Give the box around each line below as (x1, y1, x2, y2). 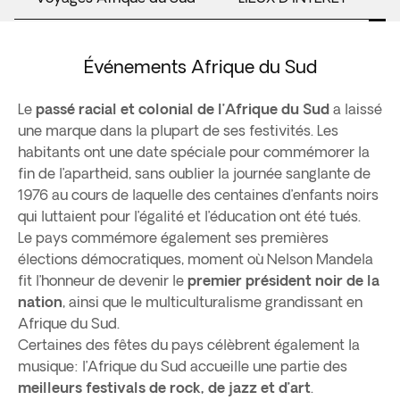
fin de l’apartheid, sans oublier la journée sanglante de (18, 165, 371, 181)
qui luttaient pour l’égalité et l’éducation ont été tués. (18, 208, 361, 224)
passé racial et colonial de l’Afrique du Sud (36, 101, 329, 117)
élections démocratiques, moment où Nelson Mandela (18, 251, 373, 267)
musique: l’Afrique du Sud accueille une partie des (18, 358, 347, 374)
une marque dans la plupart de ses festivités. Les (18, 122, 338, 138)
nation (18, 294, 62, 310)
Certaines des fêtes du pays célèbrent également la (18, 337, 360, 353)
